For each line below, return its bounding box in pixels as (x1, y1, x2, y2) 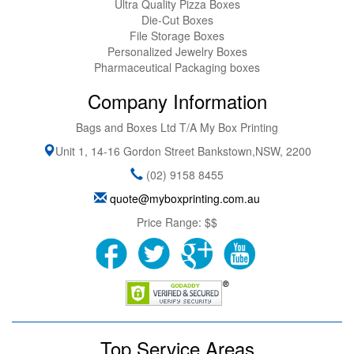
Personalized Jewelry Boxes (107, 43, 247, 59)
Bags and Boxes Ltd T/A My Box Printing (76, 119, 278, 135)
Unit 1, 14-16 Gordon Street (55, 142, 194, 159)
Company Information (87, 86, 267, 115)
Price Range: (137, 213, 205, 230)
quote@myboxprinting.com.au (110, 190, 260, 206)
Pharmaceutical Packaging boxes (94, 58, 260, 75)
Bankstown (198, 142, 252, 159)
